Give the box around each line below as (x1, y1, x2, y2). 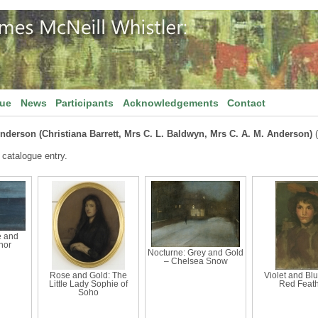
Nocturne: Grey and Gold (148, 248, 243, 257)
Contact (227, 97, 266, 109)
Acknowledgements (122, 97, 219, 109)
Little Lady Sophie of (49, 280, 128, 288)
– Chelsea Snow (163, 257, 228, 265)
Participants (55, 97, 114, 109)
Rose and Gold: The (50, 271, 127, 280)
